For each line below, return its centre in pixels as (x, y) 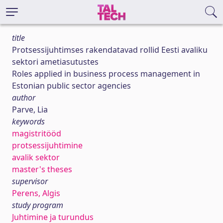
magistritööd (37, 133)
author (24, 98)
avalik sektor (36, 157)
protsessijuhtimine (47, 145)
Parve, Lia (30, 110)
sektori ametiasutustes (55, 62)
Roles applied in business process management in (106, 74)
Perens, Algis (36, 193)
